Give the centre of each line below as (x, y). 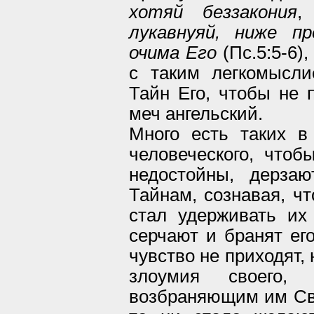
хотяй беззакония (213, 12)
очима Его (173, 52)
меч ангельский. (196, 113)
